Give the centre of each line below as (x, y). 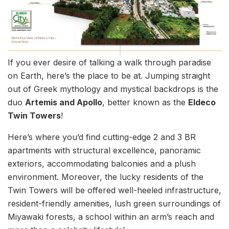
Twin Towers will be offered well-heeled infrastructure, (114, 190)
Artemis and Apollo (64, 102)
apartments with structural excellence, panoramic (104, 151)
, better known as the (145, 102)
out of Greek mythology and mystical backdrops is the (113, 89)
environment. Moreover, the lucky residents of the (106, 177)
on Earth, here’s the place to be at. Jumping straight (109, 76)
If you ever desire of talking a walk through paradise (109, 63)
